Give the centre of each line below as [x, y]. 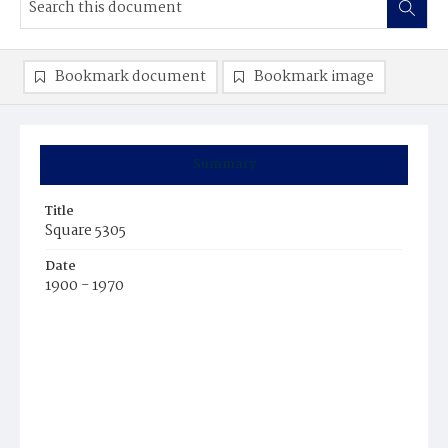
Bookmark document [130, 77]
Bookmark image [314, 77]
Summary [224, 164]
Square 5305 [85, 231]
